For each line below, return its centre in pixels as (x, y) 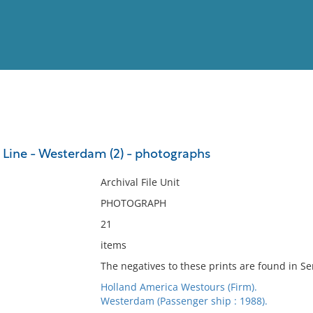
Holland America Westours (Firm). (179, 287)
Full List (285, 137)
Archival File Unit (140, 182)
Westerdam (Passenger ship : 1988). (184, 301)
